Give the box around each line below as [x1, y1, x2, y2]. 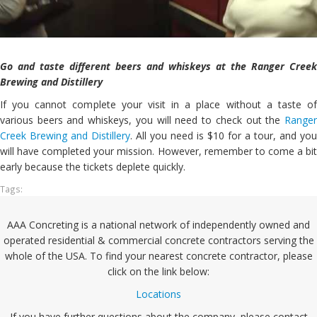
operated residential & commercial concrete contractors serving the [3, 234, 314, 248]
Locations [136, 287, 181, 301]
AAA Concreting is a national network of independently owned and [7, 218, 310, 232]
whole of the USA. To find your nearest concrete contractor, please [4, 249, 313, 263]
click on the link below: [108, 265, 209, 279]
